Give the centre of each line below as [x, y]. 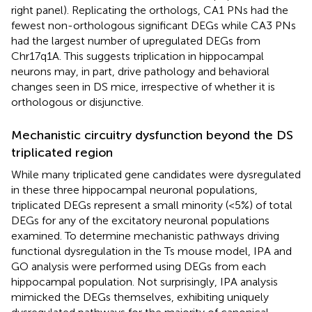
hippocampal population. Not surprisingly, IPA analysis [145, 281]
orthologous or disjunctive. [77, 102]
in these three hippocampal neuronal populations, [134, 189]
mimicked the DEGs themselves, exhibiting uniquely [140, 297]
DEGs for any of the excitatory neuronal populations [140, 220]
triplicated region [62, 152]
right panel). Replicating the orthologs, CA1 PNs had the [150, 10]
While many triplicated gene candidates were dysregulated [156, 174]
